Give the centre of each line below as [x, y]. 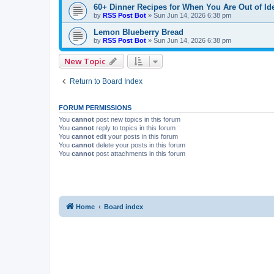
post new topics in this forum [137, 120]
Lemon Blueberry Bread [139, 32]
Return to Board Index [106, 82]
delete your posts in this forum [140, 145]
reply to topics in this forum [135, 128]
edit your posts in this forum [136, 137]
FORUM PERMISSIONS [95, 108]
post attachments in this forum [140, 154]
